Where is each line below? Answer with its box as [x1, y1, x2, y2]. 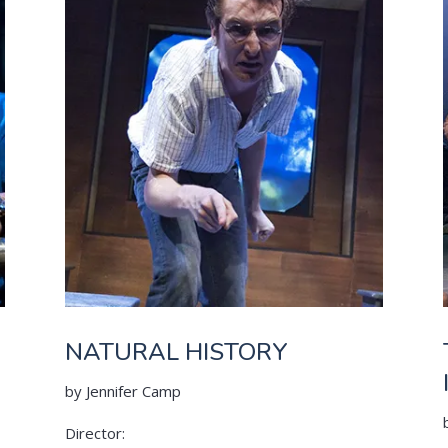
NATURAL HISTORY [64, 336, 288, 369]
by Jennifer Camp [64, 381, 181, 402]
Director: [64, 423, 125, 444]
